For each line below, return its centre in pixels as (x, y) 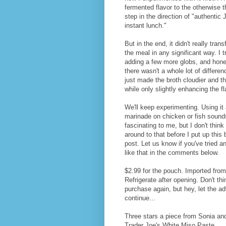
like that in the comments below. (172, 152)
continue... (140, 198)
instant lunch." (146, 25)
